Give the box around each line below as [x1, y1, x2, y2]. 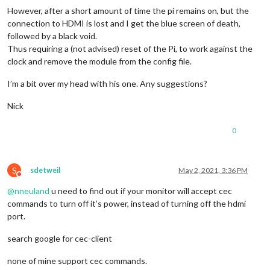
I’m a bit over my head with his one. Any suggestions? [7, 78, 207, 89]
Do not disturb [19, 174, 64, 183]
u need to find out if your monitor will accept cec [49, 185, 232, 196]
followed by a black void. [7, 30, 97, 41]
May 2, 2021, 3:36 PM [178, 165, 248, 175]
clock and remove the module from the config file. [7, 55, 192, 66]
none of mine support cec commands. [7, 255, 147, 266]
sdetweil [30, 165, 60, 175]
